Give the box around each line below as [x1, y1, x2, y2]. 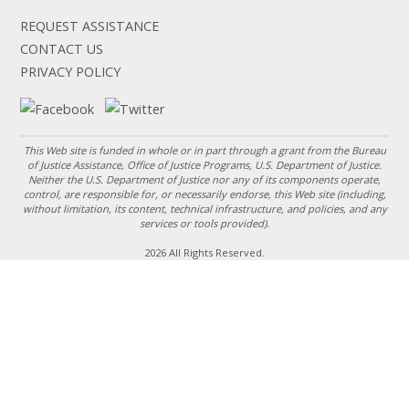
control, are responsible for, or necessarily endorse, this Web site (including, [23, 187, 386, 202]
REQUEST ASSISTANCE [20, 16, 160, 35]
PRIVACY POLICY [20, 62, 121, 80]
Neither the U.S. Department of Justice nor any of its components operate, [28, 173, 381, 187]
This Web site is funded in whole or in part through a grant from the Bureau [23, 143, 386, 158]
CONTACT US [20, 39, 104, 58]
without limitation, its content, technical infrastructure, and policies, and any [22, 202, 387, 216]
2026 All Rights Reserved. [144, 246, 265, 260]
